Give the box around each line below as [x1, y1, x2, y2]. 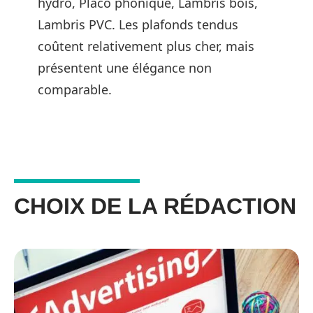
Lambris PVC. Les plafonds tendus [38, 16, 238, 33]
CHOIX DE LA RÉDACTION [14, 193, 296, 219]
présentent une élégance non [38, 59, 212, 76]
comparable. [38, 81, 112, 98]
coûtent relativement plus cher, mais [38, 38, 254, 54]
